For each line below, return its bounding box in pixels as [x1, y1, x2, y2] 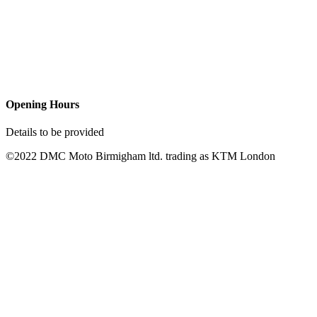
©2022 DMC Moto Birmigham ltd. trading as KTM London [6, 150, 275, 163]
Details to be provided [6, 126, 104, 139]
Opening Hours [6, 98, 79, 110]
